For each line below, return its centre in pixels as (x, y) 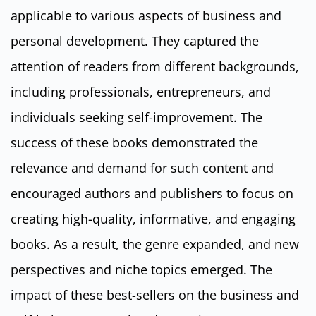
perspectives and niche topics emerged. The (141, 270)
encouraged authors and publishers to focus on (152, 194)
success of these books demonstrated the (134, 143)
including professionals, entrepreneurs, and (141, 92)
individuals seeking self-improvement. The (136, 117)
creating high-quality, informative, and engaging (153, 219)
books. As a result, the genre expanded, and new (155, 244)
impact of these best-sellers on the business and (155, 295)
